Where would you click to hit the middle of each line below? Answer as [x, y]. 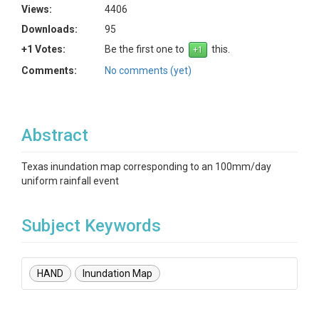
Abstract [55, 135]
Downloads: [49, 29]
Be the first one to [147, 49]
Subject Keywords [91, 226]
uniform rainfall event [70, 181]
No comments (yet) [148, 70]
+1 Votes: [43, 49]
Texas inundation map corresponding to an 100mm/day [146, 167]
